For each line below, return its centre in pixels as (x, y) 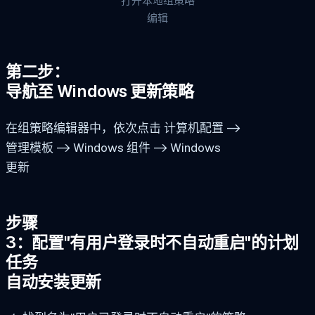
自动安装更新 (53, 282)
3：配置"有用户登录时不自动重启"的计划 (153, 242)
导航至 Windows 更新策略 (100, 92)
